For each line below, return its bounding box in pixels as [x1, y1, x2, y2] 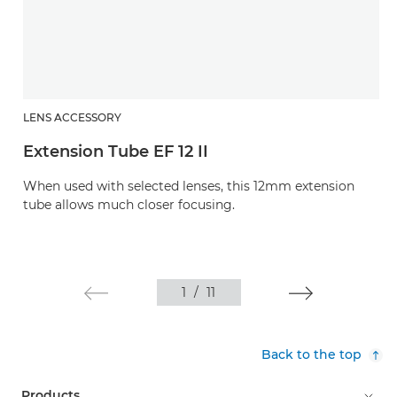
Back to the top [261, 346, 362, 362]
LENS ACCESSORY [23, 111, 121, 124]
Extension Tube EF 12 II [23, 142, 208, 161]
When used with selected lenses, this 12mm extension [23, 178, 354, 194]
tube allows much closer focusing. [23, 197, 235, 213]
